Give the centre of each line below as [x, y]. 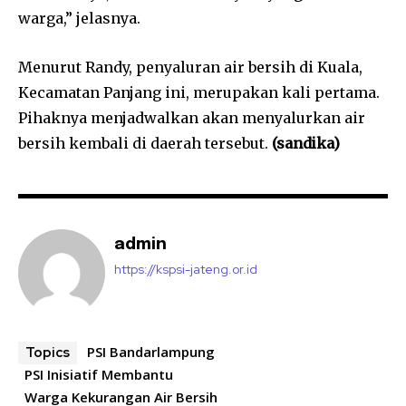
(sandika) [306, 144]
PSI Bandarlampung [151, 352]
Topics [48, 353]
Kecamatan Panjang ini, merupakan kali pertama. [199, 93]
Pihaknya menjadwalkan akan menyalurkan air [192, 118]
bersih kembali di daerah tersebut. [145, 144]
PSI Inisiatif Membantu [99, 375]
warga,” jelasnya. [79, 19]
